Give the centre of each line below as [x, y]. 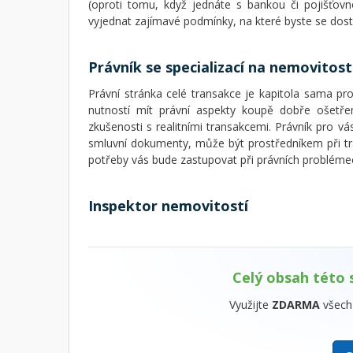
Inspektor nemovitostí [168, 205]
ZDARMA [296, 304]
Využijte [251, 304]
